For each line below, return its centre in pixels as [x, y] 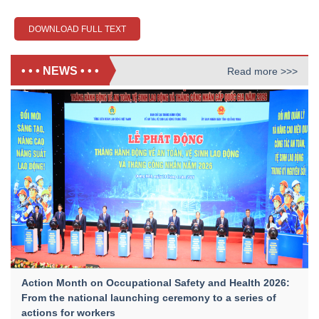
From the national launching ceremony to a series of [149, 298]
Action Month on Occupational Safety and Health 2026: [156, 283]
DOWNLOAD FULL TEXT [77, 30]
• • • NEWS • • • [60, 71]
